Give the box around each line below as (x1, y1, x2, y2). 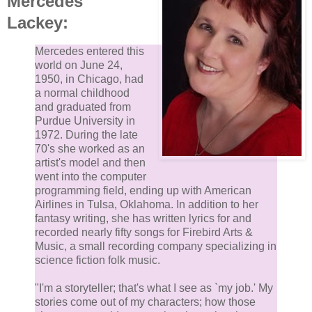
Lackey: (7, 13, 68, 33)
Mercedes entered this (35, 45, 144, 58)
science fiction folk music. (35, 254, 160, 267)
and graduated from (35, 101, 131, 114)
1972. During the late (35, 129, 138, 141)
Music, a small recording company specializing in (35, 240, 276, 253)
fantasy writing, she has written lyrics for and (35, 212, 251, 225)
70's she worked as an (35, 143, 145, 155)
